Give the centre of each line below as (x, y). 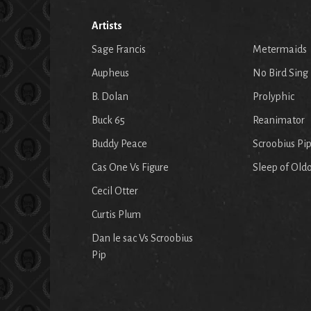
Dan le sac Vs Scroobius (142, 238)
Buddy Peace (119, 144)
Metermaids (280, 50)
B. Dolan (110, 97)
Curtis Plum (116, 215)
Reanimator (279, 120)
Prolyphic (274, 97)
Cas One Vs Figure (130, 168)
